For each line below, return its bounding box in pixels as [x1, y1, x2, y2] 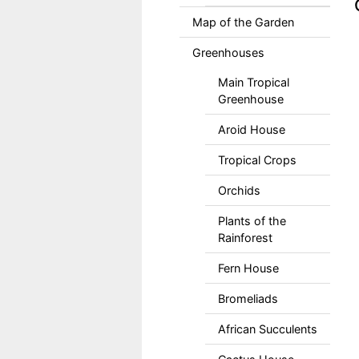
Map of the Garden [192, 15, 294, 29]
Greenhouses [192, 46, 264, 59]
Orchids [217, 184, 260, 197]
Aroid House [217, 123, 285, 136]
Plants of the [217, 214, 286, 228]
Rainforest [217, 231, 272, 244]
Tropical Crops [217, 153, 296, 167]
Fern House [217, 261, 279, 275]
